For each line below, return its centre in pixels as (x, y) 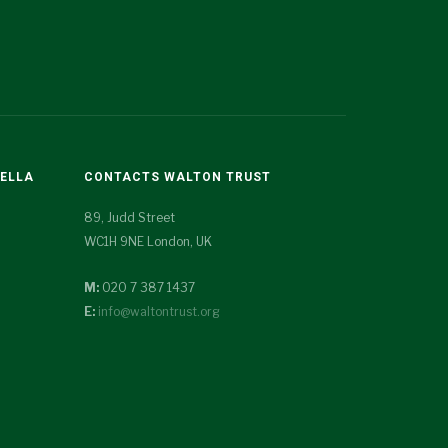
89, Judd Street (129, 217)
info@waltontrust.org (158, 311)
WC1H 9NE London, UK (147, 241)
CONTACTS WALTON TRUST (177, 177)
